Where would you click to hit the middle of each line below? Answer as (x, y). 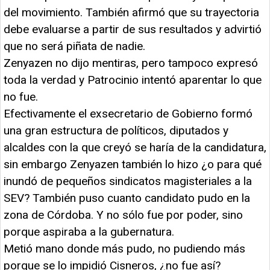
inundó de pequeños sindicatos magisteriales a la (128, 181)
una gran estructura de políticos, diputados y (116, 130)
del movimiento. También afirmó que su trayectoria (131, 12)
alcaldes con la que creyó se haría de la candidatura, (135, 147)
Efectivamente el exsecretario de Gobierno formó (128, 113)
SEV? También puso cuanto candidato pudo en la (127, 198)
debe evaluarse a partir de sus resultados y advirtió (133, 29)
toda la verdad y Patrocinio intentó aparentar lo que (133, 80)
